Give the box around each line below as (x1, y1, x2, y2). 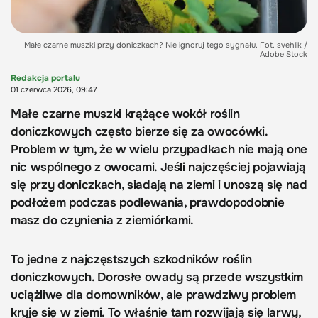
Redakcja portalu (11, 72, 80, 84)
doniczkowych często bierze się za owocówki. (11, 124, 268, 140)
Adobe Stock (260, 49, 307, 60)
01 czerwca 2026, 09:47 (11, 84, 97, 95)
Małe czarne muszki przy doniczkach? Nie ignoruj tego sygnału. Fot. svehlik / (24, 40, 307, 50)
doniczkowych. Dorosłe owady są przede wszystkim (11, 270, 304, 285)
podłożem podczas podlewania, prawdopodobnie (11, 195, 285, 211)
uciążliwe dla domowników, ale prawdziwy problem (11, 287, 297, 303)
